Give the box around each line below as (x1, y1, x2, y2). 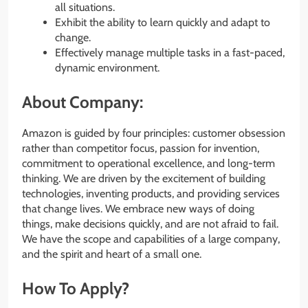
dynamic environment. (55, 61, 159, 75)
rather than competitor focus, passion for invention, (22, 142, 259, 155)
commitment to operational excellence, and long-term (22, 157, 275, 170)
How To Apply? (22, 278, 129, 299)
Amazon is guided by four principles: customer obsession (22, 126, 285, 140)
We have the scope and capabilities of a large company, (22, 232, 280, 246)
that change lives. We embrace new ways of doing (22, 202, 254, 216)
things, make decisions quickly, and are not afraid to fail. (22, 217, 278, 231)
